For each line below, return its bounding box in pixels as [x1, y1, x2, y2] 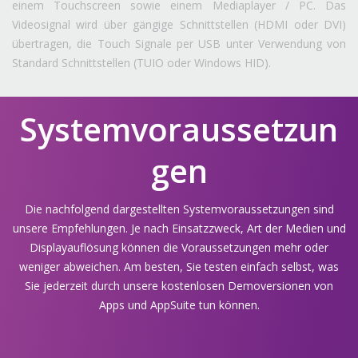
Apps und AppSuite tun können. [98, 296, 260, 312]
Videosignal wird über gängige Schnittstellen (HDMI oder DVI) [12, 16, 346, 32]
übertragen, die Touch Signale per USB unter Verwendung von [12, 35, 346, 51]
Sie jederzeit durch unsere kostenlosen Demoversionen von [25, 277, 333, 293]
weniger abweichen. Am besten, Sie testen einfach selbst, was [19, 258, 339, 274]
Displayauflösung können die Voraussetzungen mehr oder [30, 239, 328, 255]
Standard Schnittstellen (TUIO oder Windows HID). [12, 54, 271, 70]
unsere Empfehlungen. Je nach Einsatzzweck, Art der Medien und [12, 220, 346, 236]
